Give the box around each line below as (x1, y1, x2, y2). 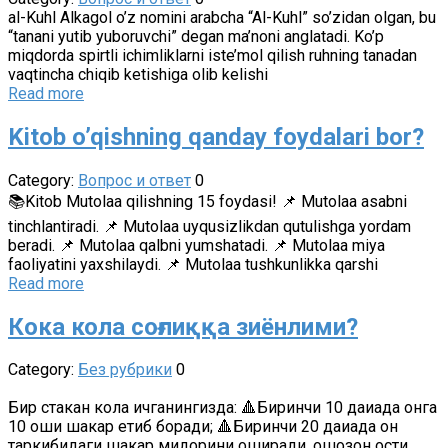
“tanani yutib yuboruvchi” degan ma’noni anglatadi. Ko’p (8, 26, 384, 46)
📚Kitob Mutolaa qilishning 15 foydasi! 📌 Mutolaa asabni (8, 191, 407, 211)
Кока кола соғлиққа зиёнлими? (8, 312, 358, 341)
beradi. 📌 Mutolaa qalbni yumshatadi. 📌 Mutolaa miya (8, 235, 385, 255)
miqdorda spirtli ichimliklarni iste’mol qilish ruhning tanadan (8, 45, 417, 65)
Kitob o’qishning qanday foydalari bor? (8, 122, 424, 151)
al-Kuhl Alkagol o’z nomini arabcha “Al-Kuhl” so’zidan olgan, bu (8, 7, 436, 27)
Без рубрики (78, 360, 172, 380)
